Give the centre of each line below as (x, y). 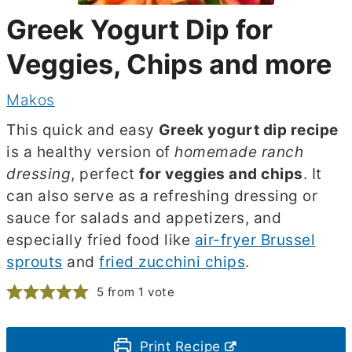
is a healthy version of (91, 152)
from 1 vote (139, 292)
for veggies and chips (221, 174)
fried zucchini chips (172, 262)
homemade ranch (239, 152)
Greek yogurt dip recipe (249, 130)
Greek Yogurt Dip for (140, 30)
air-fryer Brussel (255, 240)
